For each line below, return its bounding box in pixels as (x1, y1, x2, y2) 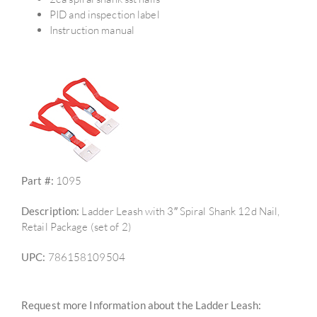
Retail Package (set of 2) (21, 219, 132, 234)
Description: (21, 204, 80, 217)
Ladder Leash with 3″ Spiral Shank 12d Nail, (79, 204, 280, 218)
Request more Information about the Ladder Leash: (21, 298, 262, 311)
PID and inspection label (50, 7, 160, 21)
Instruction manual (50, 23, 135, 37)
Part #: (21, 173, 54, 187)
